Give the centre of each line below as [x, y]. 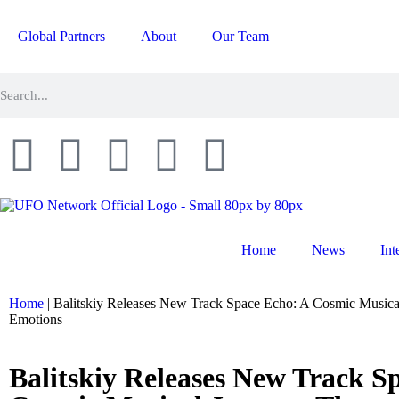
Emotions [36, 319]
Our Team [240, 36]
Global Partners [61, 36]
